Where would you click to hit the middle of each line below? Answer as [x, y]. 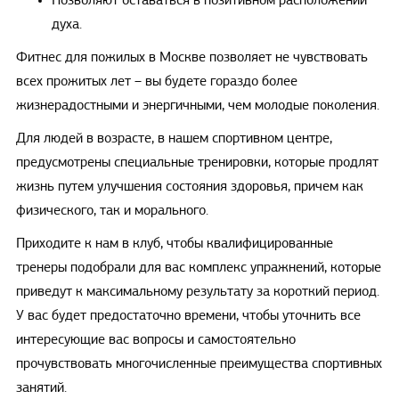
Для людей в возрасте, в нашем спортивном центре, [174, 138]
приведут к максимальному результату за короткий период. [197, 292]
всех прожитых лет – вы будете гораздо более [156, 81]
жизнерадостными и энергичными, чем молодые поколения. [197, 106]
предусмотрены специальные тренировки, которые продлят [197, 163]
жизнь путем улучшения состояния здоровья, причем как [189, 187]
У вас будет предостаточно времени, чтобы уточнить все [188, 316]
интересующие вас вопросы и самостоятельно [155, 340]
